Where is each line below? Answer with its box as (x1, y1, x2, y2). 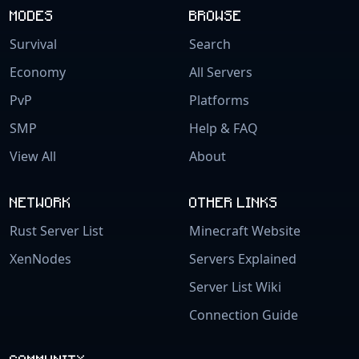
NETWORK (10, 191, 71, 212)
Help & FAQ (189, 119, 258, 138)
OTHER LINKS (189, 191, 278, 212)
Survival (10, 34, 57, 53)
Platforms (189, 91, 249, 109)
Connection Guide (189, 306, 298, 325)
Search (189, 34, 231, 53)
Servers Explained (189, 249, 296, 268)
